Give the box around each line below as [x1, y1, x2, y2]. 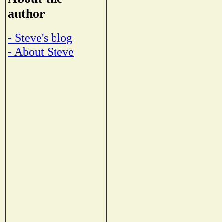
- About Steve [8, 44, 74, 58]
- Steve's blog [8, 30, 72, 44]
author [8, 6, 45, 21]
